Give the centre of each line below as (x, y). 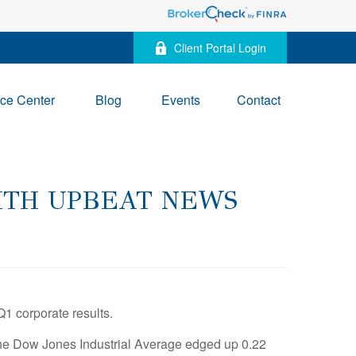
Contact (259, 99)
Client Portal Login (220, 48)
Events (181, 99)
